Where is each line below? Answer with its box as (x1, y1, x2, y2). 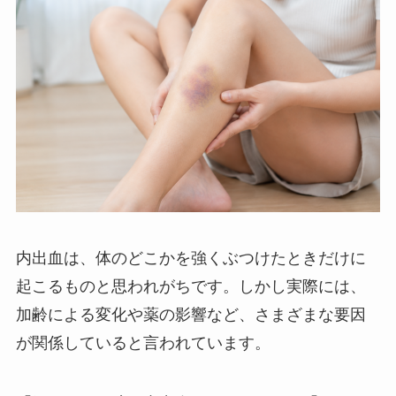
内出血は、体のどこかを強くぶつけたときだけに (15, 248, 366, 267)
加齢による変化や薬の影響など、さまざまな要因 (15, 305, 366, 324)
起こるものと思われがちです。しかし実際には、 (15, 277, 366, 295)
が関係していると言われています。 (15, 333, 270, 352)
